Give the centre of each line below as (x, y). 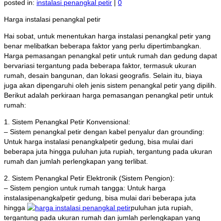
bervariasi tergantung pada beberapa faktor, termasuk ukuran (100, 66)
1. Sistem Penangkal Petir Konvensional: (67, 122)
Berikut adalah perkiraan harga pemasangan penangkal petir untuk (109, 95)
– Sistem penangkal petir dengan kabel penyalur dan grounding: (104, 132)
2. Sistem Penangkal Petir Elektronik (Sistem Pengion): (89, 178)
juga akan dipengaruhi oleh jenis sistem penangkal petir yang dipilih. (110, 86)
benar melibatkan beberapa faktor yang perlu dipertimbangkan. (103, 46)
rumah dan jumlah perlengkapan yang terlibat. (76, 162)
